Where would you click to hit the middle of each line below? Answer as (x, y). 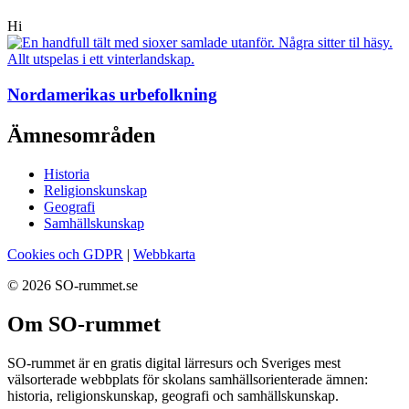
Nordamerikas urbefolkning (112, 95)
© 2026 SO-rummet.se (73, 285)
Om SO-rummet (84, 324)
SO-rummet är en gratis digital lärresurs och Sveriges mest (174, 362)
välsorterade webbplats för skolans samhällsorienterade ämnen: (188, 379)
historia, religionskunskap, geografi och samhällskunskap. (173, 395)
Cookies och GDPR (65, 254)
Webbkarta (164, 254)
